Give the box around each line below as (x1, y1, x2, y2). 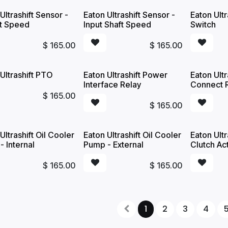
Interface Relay (83, 79, 141, 90)
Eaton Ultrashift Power (83, 70, 168, 80)
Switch (190, 19, 216, 30)
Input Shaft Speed (83, 19, 152, 30)
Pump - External (83, 139, 144, 150)
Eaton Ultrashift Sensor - (83, 10, 176, 20)
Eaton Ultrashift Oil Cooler (83, 130, 182, 140)
